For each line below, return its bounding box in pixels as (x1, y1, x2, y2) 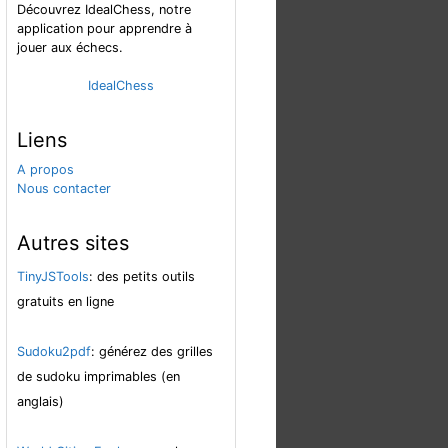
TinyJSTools (17, 268, 89, 284)
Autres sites (17, 230, 129, 255)
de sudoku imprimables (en (17, 368, 180, 384)
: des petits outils (89, 268, 195, 284)
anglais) (17, 393, 64, 409)
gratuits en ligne (17, 293, 114, 309)
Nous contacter (17, 180, 111, 196)
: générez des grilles (91, 343, 213, 359)
